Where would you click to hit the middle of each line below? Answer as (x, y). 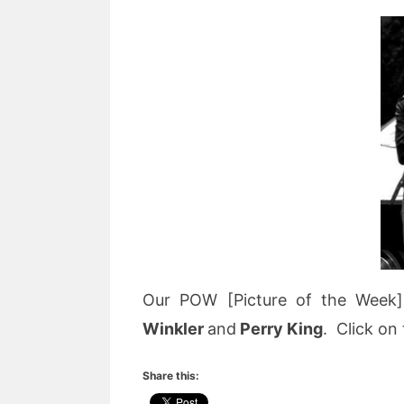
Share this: (171, 376)
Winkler (175, 329)
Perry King (280, 329)
